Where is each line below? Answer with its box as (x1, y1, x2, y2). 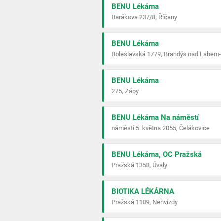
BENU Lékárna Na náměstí (111, 113, 199, 122)
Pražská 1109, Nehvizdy (111, 198, 178, 206)
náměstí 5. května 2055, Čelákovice (111, 124, 210, 132)
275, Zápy (111, 87, 139, 95)
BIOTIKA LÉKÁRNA (111, 187, 174, 196)
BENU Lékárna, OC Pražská (111, 150, 202, 159)
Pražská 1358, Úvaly (111, 161, 167, 169)
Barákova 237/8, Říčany (111, 13, 177, 21)
